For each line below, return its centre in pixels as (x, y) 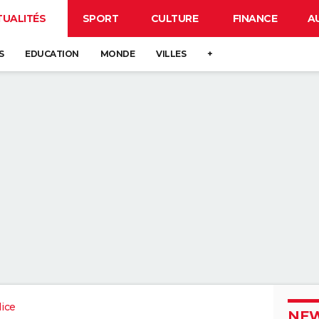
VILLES (171, 54)
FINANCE (255, 19)
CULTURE (174, 19)
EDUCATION (52, 54)
